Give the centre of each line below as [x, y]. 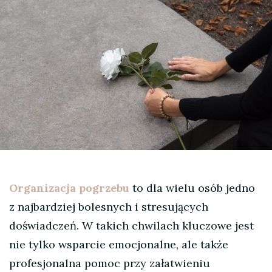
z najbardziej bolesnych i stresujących [109, 207]
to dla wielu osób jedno [192, 188]
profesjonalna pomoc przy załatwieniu [110, 263]
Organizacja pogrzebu [69, 188]
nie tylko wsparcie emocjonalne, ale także [119, 245]
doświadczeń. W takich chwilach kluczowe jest [131, 226]
